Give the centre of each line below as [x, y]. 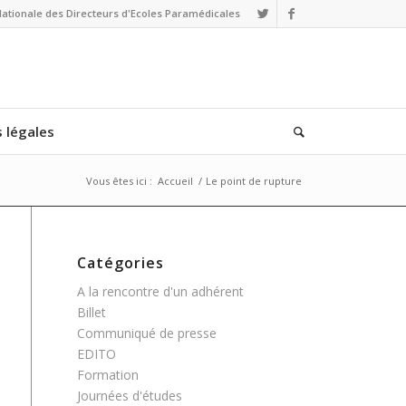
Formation [107, 375]
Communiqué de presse [146, 333]
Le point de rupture [254, 181]
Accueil [175, 181]
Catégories [120, 263]
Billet [91, 312]
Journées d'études [129, 396]
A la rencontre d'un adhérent [160, 291]
